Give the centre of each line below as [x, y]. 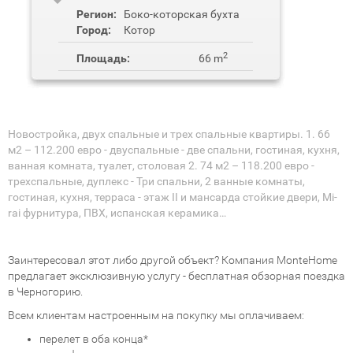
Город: [94, 30]
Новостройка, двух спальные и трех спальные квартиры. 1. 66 [169, 134]
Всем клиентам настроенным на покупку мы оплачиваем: [156, 316]
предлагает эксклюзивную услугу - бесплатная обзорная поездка [176, 276]
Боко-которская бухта [182, 15]
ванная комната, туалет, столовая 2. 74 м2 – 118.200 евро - [161, 166]
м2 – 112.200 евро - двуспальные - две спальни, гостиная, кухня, [174, 150]
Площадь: [103, 59]
